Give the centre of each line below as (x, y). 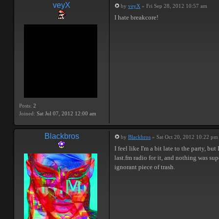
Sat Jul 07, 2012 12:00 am (66, 113)
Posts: (25, 106)
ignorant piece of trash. (145, 167)
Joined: (27, 113)
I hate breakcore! (136, 17)
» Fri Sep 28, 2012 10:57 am (174, 6)
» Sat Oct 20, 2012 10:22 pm (184, 137)
